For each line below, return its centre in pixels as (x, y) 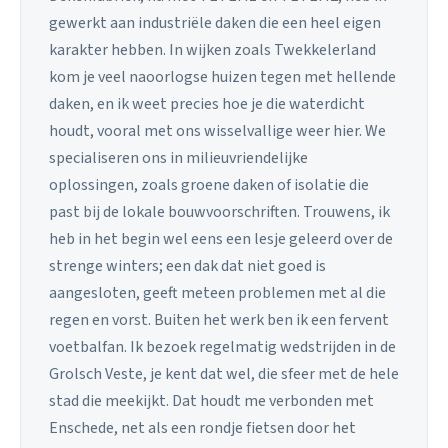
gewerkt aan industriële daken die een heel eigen (215, 22)
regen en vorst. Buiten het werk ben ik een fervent (219, 319)
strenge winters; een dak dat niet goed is (187, 265)
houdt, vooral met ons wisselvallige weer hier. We (217, 130)
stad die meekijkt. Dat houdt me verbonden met (211, 400)
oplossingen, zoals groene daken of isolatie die (209, 184)
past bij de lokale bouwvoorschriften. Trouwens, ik (219, 211)
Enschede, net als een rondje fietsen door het (202, 427)
